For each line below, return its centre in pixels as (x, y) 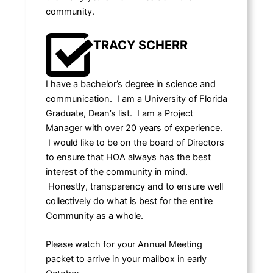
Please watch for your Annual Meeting (124, 245)
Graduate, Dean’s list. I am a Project (119, 113)
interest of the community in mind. (116, 172)
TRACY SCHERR (140, 45)
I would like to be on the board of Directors (135, 143)
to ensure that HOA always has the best (128, 157)
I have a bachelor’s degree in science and (130, 84)
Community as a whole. (95, 216)
